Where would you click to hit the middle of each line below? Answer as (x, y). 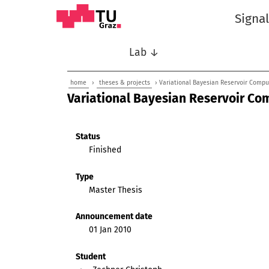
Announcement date (114, 217)
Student (91, 256)
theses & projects (124, 83)
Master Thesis (116, 190)
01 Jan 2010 (110, 230)
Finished (105, 150)
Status (88, 137)
